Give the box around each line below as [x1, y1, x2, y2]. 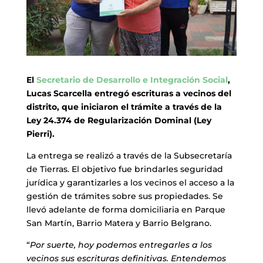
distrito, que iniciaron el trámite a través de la [26, 102, 222, 113]
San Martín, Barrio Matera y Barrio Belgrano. [26, 218, 214, 229]
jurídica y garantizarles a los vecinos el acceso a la [26, 177, 234, 188]
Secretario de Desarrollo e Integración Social [36, 75, 228, 86]
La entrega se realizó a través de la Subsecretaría [26, 150, 232, 161]
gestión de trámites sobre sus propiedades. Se [26, 191, 223, 202]
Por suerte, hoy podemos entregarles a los [29, 240, 212, 251]
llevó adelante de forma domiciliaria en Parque [26, 204, 225, 215]
